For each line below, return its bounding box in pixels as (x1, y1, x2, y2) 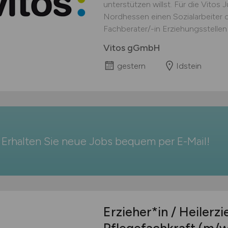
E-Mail (177, 134, 207, 148)
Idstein (176, 61, 202, 71)
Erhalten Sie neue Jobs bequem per (1, 134, 177, 148)
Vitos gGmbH (103, 42, 160, 53)
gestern (117, 61, 146, 71)
